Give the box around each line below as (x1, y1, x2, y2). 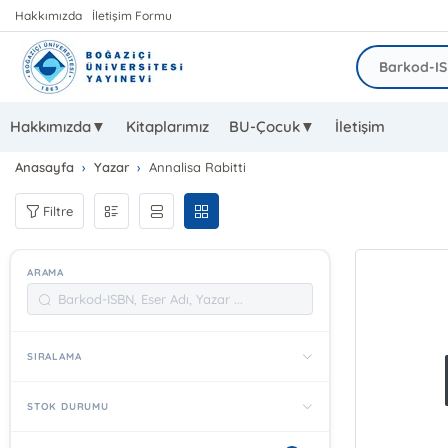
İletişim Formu (92, 8, 173, 23)
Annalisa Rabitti (149, 159, 247, 175)
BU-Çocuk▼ (229, 117, 316, 136)
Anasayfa (15, 159, 75, 175)
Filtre (43, 202, 74, 219)
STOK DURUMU (27, 400, 109, 413)
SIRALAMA (27, 350, 82, 363)
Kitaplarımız (126, 117, 210, 136)
